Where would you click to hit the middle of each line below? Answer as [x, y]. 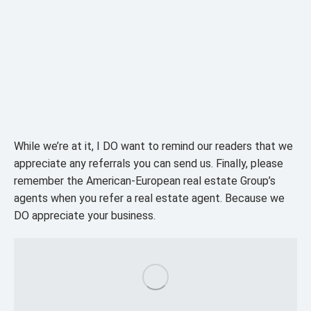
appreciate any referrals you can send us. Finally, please [149, 163]
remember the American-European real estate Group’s [145, 180]
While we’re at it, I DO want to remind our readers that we [153, 146]
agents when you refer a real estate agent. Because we [149, 198]
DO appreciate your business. [85, 215]
